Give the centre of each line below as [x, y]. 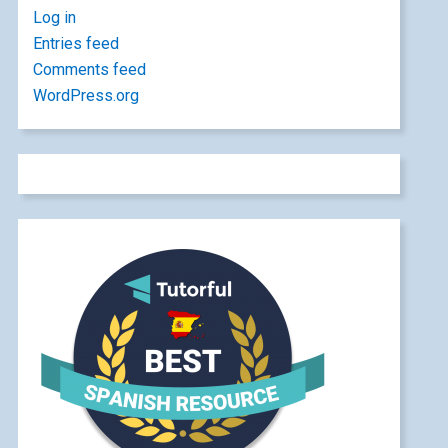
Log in [55, 18]
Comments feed [90, 70]
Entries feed [76, 44]
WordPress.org [86, 96]
